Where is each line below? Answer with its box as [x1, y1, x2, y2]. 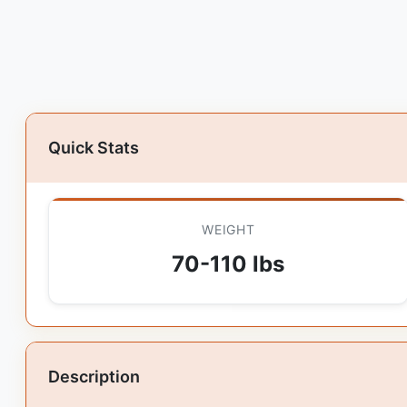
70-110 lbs [172, 250, 285, 277]
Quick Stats [48, 137, 139, 157]
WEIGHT [202, 221, 255, 237]
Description [48, 366, 140, 386]
